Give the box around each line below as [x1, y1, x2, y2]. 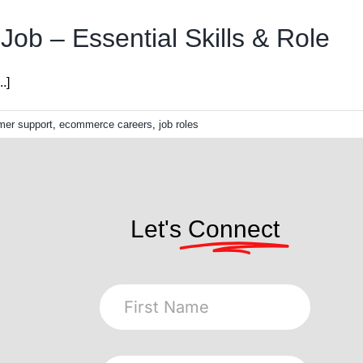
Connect [188, 216, 280, 243]
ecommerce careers [59, 118, 152, 131]
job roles [159, 118, 199, 131]
